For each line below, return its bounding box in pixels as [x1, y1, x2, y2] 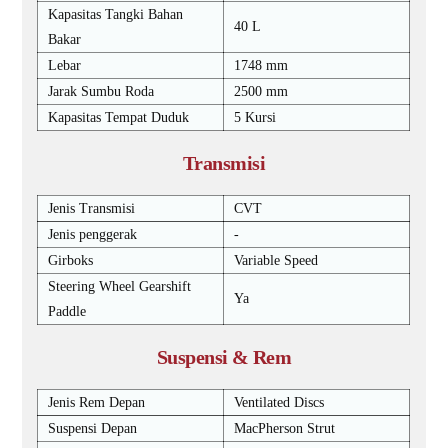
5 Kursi [234, 110, 277, 125]
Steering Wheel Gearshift [48, 279, 192, 294]
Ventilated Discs [234, 395, 325, 410]
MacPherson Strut [234, 421, 336, 436]
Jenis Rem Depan [48, 395, 146, 410]
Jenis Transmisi [48, 201, 136, 216]
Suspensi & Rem [156, 346, 292, 368]
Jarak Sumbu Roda [48, 84, 155, 99]
